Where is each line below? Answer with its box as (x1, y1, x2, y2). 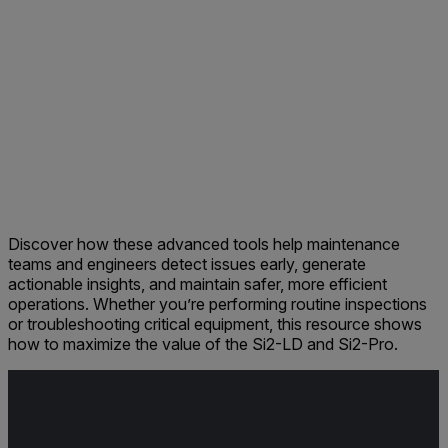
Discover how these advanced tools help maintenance (8, 234, 400, 255)
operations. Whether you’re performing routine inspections (8, 294, 427, 315)
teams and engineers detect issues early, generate (8, 254, 366, 275)
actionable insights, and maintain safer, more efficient (8, 274, 387, 295)
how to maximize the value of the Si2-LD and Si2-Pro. (8, 334, 398, 355)
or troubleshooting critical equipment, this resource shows (8, 314, 422, 335)
